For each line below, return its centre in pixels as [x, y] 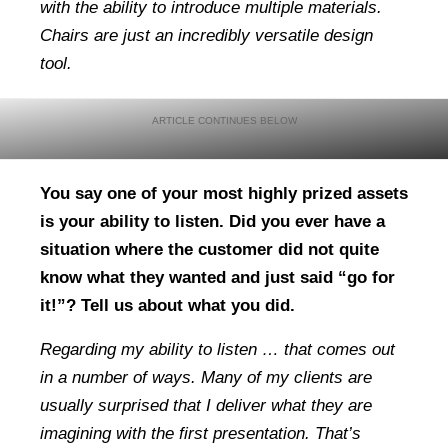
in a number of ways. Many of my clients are [206, 378]
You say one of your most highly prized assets [224, 193]
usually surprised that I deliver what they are [206, 406]
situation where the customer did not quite [209, 249]
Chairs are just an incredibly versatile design [206, 35]
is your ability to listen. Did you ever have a [212, 221]
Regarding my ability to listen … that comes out [217, 350]
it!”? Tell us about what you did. [167, 305]
